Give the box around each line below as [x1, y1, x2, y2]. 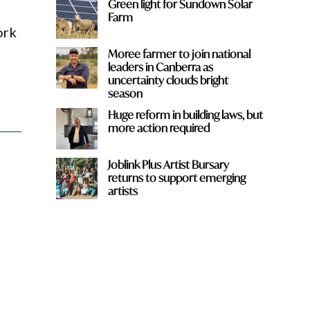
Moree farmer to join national [107, 46, 250, 61]
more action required [107, 120, 210, 135]
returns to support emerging [107, 170, 246, 185]
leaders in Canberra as [107, 59, 213, 74]
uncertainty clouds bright [107, 72, 228, 87]
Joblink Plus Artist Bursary [107, 156, 229, 172]
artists [107, 183, 138, 198]
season [107, 85, 143, 100]
